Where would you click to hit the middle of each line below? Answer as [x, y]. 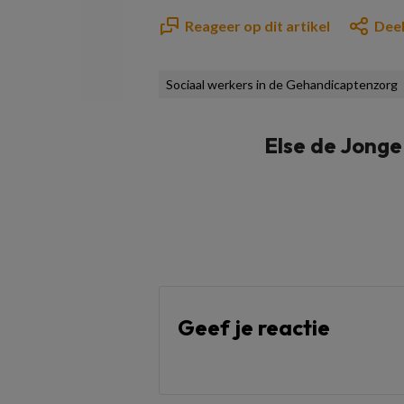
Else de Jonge [333, 146]
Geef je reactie [254, 328]
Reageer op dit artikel [257, 26]
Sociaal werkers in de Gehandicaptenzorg [282, 85]
